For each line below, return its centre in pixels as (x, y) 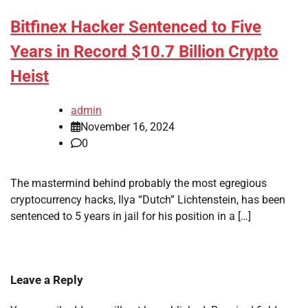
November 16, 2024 (128, 127)
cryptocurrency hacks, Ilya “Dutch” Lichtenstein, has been (148, 200)
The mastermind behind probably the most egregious (139, 184)
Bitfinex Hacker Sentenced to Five (136, 27)
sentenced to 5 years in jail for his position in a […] (131, 217)
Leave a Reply (47, 280)
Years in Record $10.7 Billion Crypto (144, 52)
